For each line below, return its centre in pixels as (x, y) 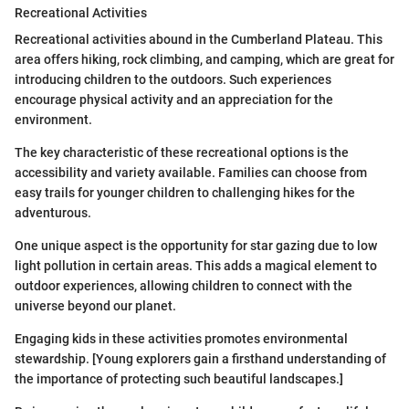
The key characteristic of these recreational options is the (182, 153)
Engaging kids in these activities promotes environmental (181, 339)
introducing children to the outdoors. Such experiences (173, 80)
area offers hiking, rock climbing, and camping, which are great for (204, 60)
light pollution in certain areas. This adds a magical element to (196, 266)
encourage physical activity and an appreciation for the (174, 100)
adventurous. (53, 213)
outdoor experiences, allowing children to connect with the (184, 286)
